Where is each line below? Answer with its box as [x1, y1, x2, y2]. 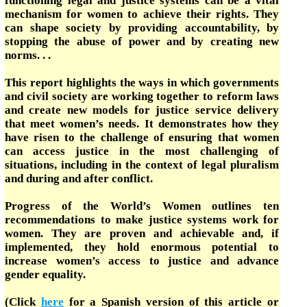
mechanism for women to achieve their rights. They [5, 8, 279, 21]
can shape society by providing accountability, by [5, 21, 279, 34]
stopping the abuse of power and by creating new [5, 35, 279, 48]
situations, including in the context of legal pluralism [5, 158, 279, 171]
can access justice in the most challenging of [5, 145, 279, 158]
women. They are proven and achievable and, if [5, 227, 279, 240]
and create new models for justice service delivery [5, 103, 279, 116]
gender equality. [5, 268, 86, 281]
